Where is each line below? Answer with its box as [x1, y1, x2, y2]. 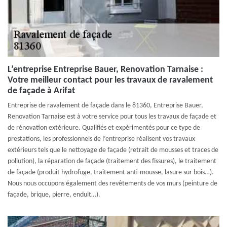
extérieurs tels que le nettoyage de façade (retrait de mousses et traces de [8, 146, 218, 154]
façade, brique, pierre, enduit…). [8, 191, 100, 199]
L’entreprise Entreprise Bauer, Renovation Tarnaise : [8, 65, 203, 74]
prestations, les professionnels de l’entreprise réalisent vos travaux [8, 135, 195, 143]
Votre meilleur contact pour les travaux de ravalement [8, 75, 213, 85]
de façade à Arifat [8, 86, 75, 96]
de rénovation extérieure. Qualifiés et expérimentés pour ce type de [8, 124, 200, 132]
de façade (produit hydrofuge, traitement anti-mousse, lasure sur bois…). [8, 169, 214, 176]
